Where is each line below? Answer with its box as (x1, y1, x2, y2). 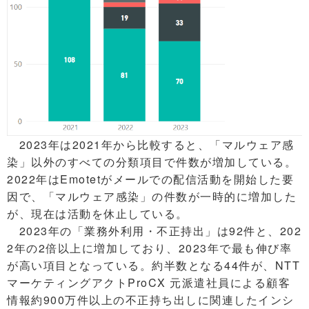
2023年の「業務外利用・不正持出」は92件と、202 (7, 223, 301, 239)
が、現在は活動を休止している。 (7, 206, 188, 222)
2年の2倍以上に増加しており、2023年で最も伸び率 (7, 240, 292, 257)
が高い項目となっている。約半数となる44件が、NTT (7, 257, 300, 274)
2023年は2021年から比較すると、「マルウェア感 (7, 137, 295, 153)
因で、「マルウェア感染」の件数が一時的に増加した (7, 188, 297, 205)
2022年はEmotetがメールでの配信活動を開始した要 (7, 171, 294, 188)
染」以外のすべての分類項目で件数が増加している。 (7, 154, 297, 170)
